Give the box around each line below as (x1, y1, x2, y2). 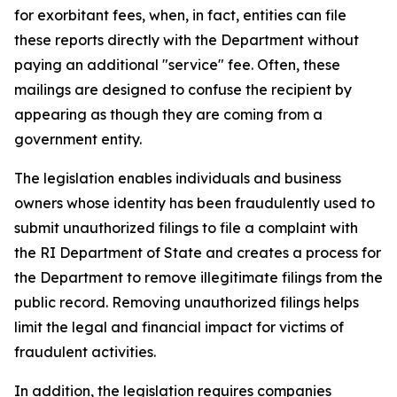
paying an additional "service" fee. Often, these (14, 56, 340, 74)
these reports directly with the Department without (14, 31, 359, 49)
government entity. (14, 130, 142, 148)
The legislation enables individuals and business (14, 169, 341, 187)
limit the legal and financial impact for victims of (14, 318, 344, 336)
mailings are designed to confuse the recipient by (14, 81, 352, 98)
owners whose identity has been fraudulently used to (14, 194, 375, 212)
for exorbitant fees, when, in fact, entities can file (14, 6, 346, 24)
